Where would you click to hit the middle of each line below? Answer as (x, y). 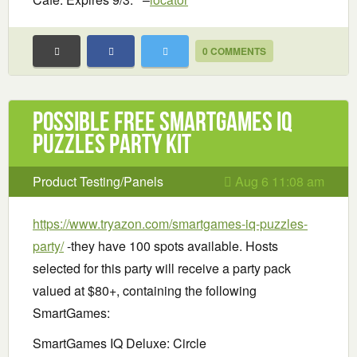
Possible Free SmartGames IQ (162, 122)
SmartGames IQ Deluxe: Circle (120, 343)
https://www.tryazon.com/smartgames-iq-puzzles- (170, 224)
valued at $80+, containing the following (145, 291)
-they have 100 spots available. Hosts (171, 246)
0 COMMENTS (234, 51)
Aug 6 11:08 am (278, 182)
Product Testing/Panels (98, 182)
